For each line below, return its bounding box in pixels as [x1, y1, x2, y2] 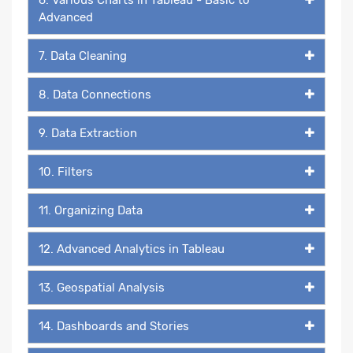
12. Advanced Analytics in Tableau [39, 241, 225, 256]
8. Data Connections [39, 87, 151, 102]
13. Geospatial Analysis [39, 280, 165, 295]
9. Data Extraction [39, 125, 137, 140]
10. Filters [39, 164, 93, 179]
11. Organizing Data [39, 203, 143, 217]
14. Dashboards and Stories [39, 318, 189, 333]
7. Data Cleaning [39, 48, 127, 63]
